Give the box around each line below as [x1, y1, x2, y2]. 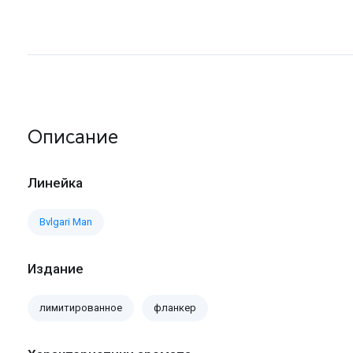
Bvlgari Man [39, 216, 92, 229]
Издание [28, 261, 84, 277]
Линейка [28, 175, 83, 191]
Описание [28, 124, 118, 150]
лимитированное [39, 302, 122, 314]
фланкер [154, 302, 196, 314]
